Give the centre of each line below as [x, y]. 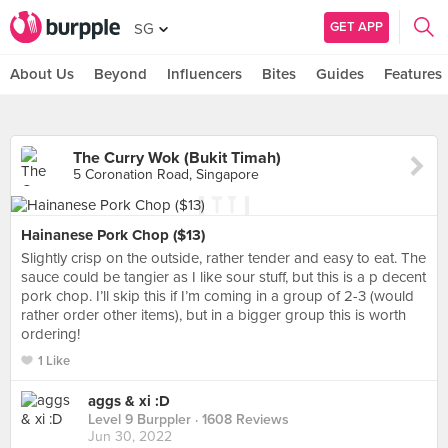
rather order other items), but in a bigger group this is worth [213, 315]
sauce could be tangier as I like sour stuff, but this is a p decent [223, 277]
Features [413, 74]
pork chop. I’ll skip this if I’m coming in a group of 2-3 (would [217, 296]
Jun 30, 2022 [130, 437]
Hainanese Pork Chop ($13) [113, 235]
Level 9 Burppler [139, 420]
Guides [340, 74]
